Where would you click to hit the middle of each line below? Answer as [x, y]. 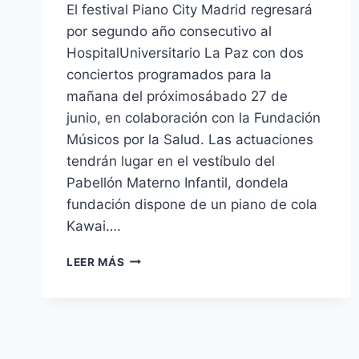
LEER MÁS [96, 262]
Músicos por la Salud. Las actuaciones [190, 139]
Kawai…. [94, 226]
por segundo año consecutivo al [169, 31]
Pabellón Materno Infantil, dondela [177, 182]
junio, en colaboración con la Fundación [194, 117]
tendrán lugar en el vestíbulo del [171, 161]
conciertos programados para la [169, 74]
